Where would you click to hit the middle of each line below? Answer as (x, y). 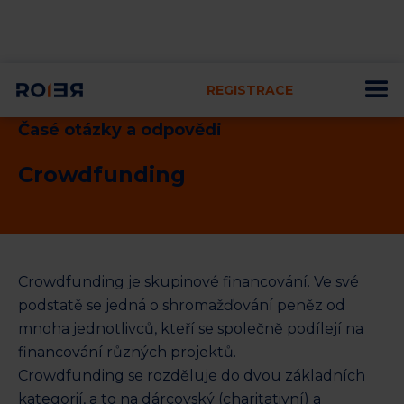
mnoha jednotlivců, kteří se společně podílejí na (191, 329)
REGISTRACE (249, 90)
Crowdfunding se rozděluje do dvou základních (192, 376)
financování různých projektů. (127, 352)
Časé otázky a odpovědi (120, 130)
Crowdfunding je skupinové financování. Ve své (188, 282)
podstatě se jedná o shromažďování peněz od (182, 305)
